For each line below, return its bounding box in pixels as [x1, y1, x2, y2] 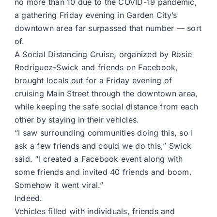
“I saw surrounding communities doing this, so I [15, 128, 193, 138]
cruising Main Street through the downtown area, [15, 89, 198, 99]
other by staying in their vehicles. [15, 115, 139, 125]
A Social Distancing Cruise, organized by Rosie [15, 49, 192, 60]
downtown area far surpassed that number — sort [15, 23, 202, 33]
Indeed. [15, 193, 43, 203]
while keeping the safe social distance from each [15, 102, 199, 112]
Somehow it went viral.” [15, 180, 104, 190]
